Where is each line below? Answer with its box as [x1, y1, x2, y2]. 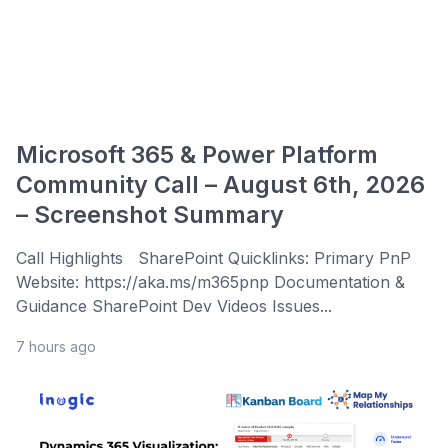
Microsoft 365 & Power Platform [16, 140, 378, 170]
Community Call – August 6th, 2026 [16, 170, 425, 200]
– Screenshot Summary [16, 200, 284, 230]
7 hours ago [16, 338, 96, 356]
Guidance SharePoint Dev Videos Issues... [16, 296, 332, 317]
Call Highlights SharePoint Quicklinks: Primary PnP [16, 248, 411, 269]
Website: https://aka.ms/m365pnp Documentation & [16, 272, 405, 293]
